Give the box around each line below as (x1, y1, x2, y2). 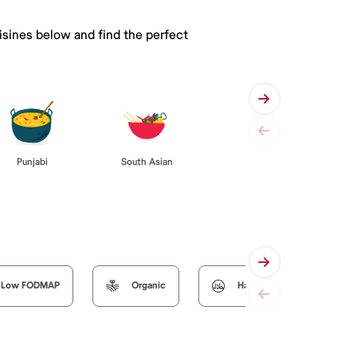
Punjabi (16, 155, 48, 168)
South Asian (120, 155, 173, 168)
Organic (131, 279, 166, 292)
